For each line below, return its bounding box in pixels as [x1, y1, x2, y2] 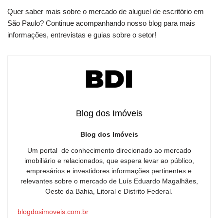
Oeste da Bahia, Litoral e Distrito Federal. [45, 187, 173, 196]
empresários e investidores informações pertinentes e [26, 167, 192, 175]
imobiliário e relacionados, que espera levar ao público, [24, 157, 194, 165]
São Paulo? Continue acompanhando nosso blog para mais [7, 19, 195, 28]
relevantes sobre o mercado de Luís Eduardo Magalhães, [20, 177, 198, 185]
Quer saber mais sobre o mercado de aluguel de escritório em [7, 7, 204, 16]
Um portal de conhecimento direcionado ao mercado [27, 146, 191, 155]
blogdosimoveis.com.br [18, 208, 89, 216]
